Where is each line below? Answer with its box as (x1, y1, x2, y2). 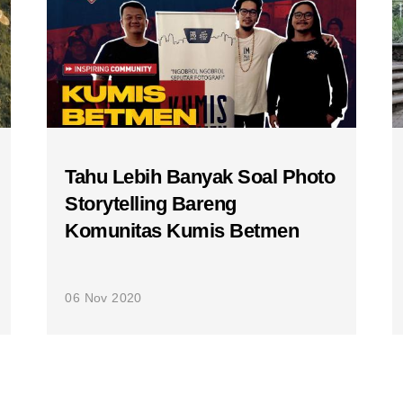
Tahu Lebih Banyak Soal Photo (65, 166, 336, 188)
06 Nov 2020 (65, 291, 142, 305)
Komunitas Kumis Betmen (65, 219, 300, 242)
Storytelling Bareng (65, 193, 237, 215)
